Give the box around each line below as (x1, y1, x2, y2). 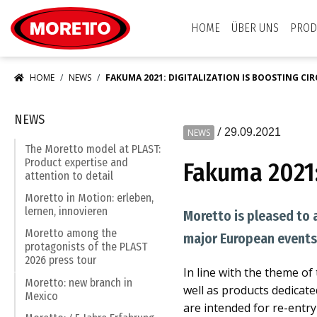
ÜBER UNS (231, 21, 279, 35)
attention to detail (25, 169, 113, 183)
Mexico (25, 289, 58, 304)
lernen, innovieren (25, 204, 108, 219)
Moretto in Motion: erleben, (25, 191, 154, 205)
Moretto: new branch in (25, 276, 132, 290)
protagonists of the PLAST (25, 240, 147, 254)
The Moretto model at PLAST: (25, 142, 161, 156)
